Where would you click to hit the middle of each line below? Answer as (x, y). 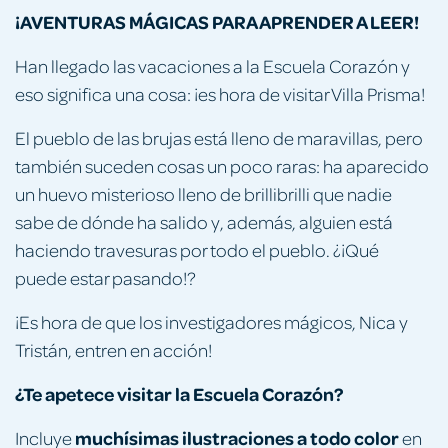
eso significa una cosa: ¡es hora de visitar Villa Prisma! (220, 93)
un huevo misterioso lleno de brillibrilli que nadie (203, 193)
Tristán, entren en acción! (113, 349)
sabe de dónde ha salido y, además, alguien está (204, 221)
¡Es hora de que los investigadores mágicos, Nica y (211, 321)
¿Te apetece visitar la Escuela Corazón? (179, 393)
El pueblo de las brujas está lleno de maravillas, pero (219, 137)
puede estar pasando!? (105, 277)
